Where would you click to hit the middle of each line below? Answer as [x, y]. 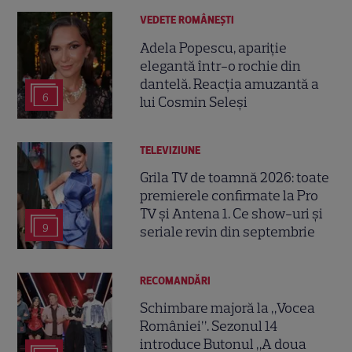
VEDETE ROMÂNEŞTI [187, 20]
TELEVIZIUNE [170, 151]
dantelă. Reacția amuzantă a [230, 84]
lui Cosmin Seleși [194, 102]
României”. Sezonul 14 [209, 326]
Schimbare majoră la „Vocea [228, 308]
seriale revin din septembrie [228, 232]
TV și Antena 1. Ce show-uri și [232, 214]
